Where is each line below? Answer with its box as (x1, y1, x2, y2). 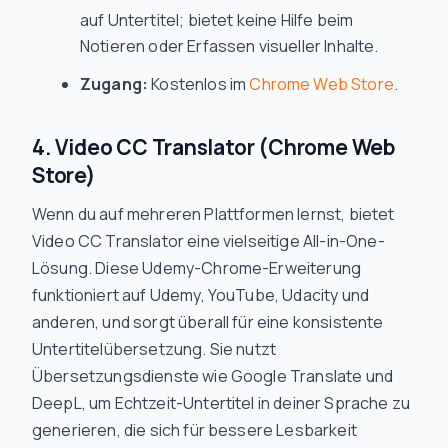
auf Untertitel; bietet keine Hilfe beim (80, 9, 354, 31)
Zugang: (80, 73, 149, 95)
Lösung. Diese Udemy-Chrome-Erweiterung (32, 257, 362, 279)
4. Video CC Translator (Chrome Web (32, 133, 395, 161)
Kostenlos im (148, 73, 250, 95)
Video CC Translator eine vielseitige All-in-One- (32, 230, 385, 252)
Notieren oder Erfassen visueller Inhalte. (80, 35, 379, 57)
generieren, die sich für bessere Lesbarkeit (32, 419, 357, 441)
